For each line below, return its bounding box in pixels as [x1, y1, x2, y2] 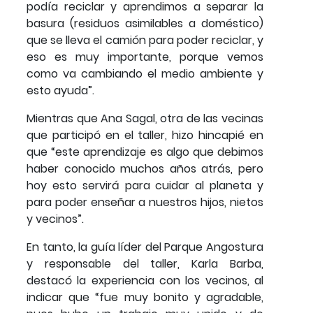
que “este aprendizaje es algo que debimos [27, 144, 263, 161]
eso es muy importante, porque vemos [27, 49, 263, 66]
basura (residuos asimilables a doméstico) [27, 15, 263, 32]
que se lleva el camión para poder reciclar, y [27, 32, 263, 49]
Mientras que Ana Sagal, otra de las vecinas [27, 110, 263, 127]
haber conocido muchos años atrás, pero [27, 161, 263, 177]
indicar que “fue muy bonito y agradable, [27, 289, 263, 306]
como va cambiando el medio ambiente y [27, 66, 263, 82]
